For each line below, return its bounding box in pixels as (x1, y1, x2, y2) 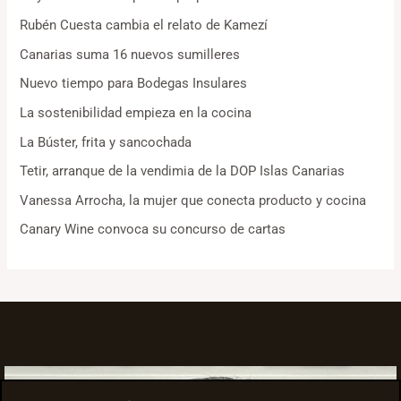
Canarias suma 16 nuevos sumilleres (20, 46, 241, 63)
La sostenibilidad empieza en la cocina (20, 104, 252, 121)
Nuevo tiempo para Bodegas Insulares (20, 75, 248, 92)
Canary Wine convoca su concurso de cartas (20, 221, 286, 238)
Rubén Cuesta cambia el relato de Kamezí (20, 16, 269, 33)
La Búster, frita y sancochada (20, 133, 192, 150)
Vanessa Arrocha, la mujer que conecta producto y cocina (20, 192, 367, 209)
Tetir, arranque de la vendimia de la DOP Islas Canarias (20, 163, 346, 180)
